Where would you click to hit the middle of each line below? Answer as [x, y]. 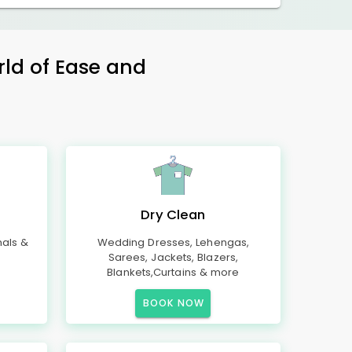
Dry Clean [173, 215]
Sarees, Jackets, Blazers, [173, 257]
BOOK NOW [174, 303]
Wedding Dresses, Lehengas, [173, 242]
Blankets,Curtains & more [173, 272]
